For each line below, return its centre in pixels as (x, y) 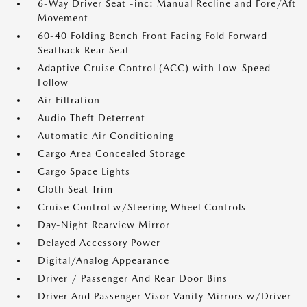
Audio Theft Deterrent (91, 118)
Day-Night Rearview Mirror (104, 225)
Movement (63, 18)
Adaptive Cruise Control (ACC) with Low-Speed (154, 68)
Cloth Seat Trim (75, 189)
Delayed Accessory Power (99, 243)
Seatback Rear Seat (84, 50)
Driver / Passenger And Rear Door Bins (133, 279)
